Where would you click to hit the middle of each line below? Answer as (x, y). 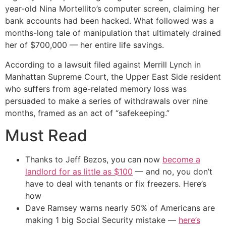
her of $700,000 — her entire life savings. (84, 45)
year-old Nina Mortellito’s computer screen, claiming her (112, 9)
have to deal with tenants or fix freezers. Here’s (116, 183)
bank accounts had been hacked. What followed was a (109, 21)
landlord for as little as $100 (79, 171)
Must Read (46, 135)
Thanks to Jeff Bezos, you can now (94, 159)
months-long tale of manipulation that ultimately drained (113, 33)
